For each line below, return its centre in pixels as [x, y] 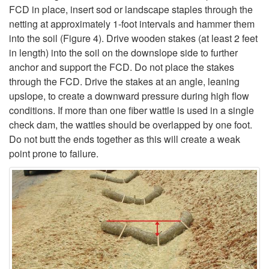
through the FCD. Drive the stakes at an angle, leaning [124, 82]
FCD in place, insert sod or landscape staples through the [131, 10]
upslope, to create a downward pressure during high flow [129, 96]
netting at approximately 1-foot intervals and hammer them [132, 24]
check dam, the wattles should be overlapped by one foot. [131, 125]
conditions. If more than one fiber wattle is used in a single [131, 110]
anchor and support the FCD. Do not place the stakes [122, 67]
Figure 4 [81, 38]
